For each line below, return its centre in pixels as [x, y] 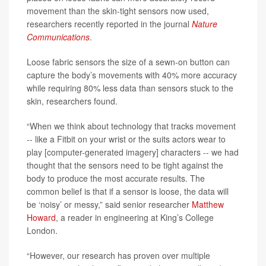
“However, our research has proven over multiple [118, 255]
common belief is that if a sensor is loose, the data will [128, 191]
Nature [205, 24]
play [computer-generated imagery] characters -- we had [133, 152]
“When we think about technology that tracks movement [131, 126]
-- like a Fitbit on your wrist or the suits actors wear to [126, 139]
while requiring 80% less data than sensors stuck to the [130, 88]
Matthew [208, 204]
